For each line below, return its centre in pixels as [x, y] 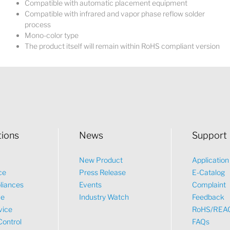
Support [210, 135]
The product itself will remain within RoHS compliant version [122, 46]
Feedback [208, 197]
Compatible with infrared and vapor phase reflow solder [115, 14]
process [38, 24]
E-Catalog [209, 172]
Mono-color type [52, 35]
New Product [101, 160]
